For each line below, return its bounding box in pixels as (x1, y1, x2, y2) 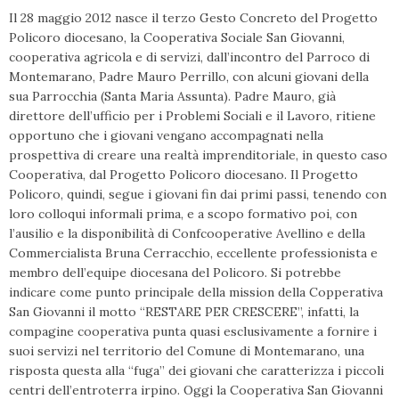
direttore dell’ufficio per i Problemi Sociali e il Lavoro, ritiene (9, 108, 376, 125)
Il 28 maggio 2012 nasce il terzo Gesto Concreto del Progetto (9, 10, 378, 27)
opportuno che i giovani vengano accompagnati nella (9, 127, 323, 144)
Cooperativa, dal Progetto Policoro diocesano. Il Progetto (9, 167, 358, 183)
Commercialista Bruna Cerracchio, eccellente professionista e (9, 245, 378, 262)
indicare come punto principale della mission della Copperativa (9, 284, 383, 301)
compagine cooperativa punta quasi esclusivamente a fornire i (9, 323, 377, 340)
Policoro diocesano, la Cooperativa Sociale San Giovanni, (9, 29, 345, 46)
